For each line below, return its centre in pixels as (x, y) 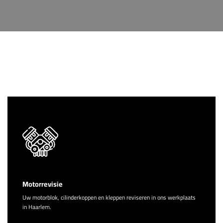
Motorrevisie (43, 184)
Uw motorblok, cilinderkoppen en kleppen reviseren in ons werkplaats (109, 197)
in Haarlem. (37, 207)
